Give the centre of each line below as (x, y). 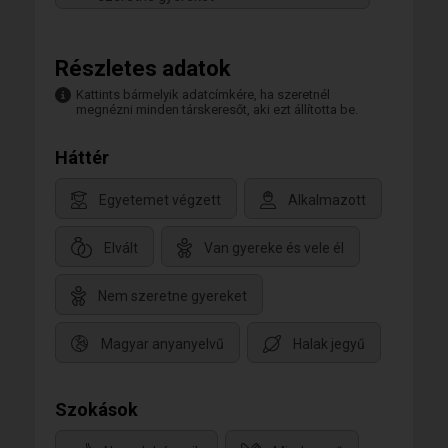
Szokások (96, 410)
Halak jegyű (329, 343)
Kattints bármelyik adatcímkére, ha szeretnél (203, 95)
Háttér (82, 158)
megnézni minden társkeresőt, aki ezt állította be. (217, 110)
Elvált (121, 247)
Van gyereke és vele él (274, 247)
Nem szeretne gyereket (172, 295)
